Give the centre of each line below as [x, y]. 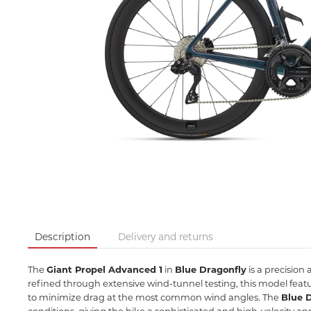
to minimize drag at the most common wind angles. [144, 297]
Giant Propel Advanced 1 [104, 269]
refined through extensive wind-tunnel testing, [133, 283]
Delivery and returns [166, 237]
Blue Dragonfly [211, 269]
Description [62, 237]
